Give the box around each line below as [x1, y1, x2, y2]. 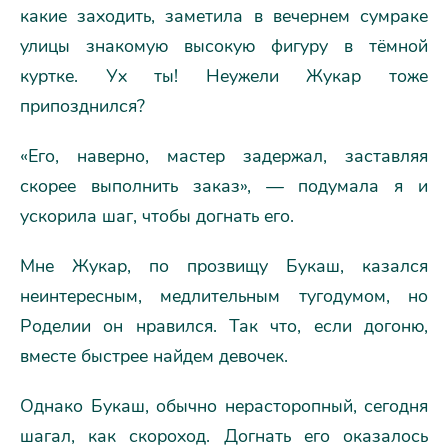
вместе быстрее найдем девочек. [20, 344, 288, 368]
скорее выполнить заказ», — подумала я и [20, 174, 428, 198]
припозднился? [20, 94, 145, 118]
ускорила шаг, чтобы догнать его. [20, 204, 294, 228]
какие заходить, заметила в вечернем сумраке [20, 4, 428, 28]
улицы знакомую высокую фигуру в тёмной [20, 34, 428, 58]
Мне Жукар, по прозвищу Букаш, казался [20, 254, 428, 278]
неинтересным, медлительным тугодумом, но [20, 284, 428, 308]
